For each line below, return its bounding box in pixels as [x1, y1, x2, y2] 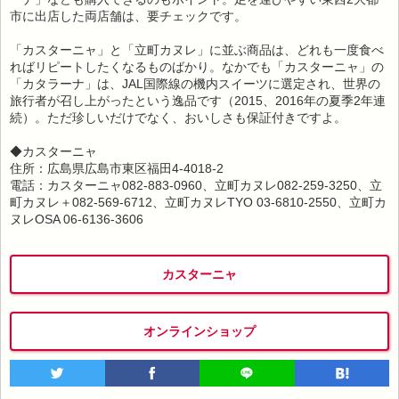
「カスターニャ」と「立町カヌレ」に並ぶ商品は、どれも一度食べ [10, 42, 384, 57]
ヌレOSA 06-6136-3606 [10, 211, 143, 226]
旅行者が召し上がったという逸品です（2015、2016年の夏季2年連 [10, 93, 386, 108]
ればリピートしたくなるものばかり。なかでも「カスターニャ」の [10, 59, 384, 74]
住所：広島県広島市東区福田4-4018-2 [10, 160, 224, 175]
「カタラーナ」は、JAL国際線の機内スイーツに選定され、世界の [10, 76, 380, 91]
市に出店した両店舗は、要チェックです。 [10, 8, 247, 23]
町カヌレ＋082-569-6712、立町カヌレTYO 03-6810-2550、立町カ [10, 194, 387, 209]
